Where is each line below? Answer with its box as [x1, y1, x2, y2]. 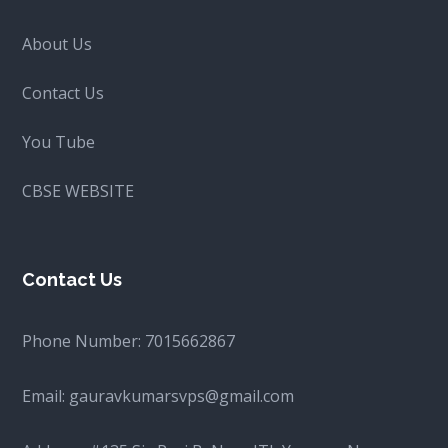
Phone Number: [22, 330, 146, 353]
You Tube [22, 131, 96, 154]
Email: [22, 385, 70, 408]
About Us [22, 33, 93, 56]
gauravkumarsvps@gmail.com [69, 385, 295, 408]
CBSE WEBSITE [22, 180, 135, 203]
